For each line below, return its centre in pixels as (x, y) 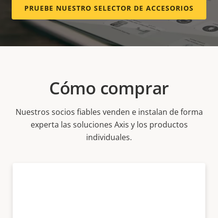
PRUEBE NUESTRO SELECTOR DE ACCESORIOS (109, 8)
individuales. (109, 137)
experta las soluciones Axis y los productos (109, 125)
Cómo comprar (109, 88)
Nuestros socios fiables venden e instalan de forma (109, 112)
